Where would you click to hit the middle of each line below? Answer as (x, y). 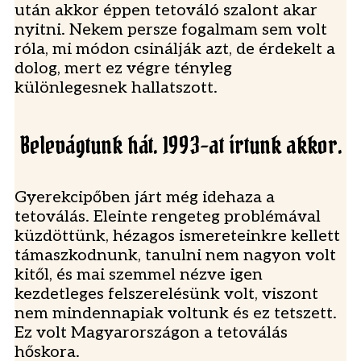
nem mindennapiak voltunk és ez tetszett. (176, 314)
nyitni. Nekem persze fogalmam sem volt (171, 30)
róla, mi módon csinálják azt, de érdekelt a (175, 50)
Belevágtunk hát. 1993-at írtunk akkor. (180, 145)
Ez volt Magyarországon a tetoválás (151, 333)
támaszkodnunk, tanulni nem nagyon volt (175, 256)
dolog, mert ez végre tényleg (123, 69)
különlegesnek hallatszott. (116, 88)
